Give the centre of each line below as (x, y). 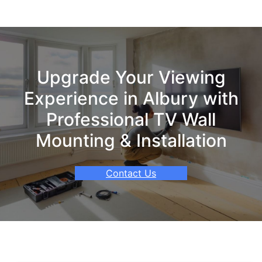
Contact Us (131, 173)
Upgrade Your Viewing (131, 77)
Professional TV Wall (131, 119)
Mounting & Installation (131, 140)
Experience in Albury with (131, 98)
